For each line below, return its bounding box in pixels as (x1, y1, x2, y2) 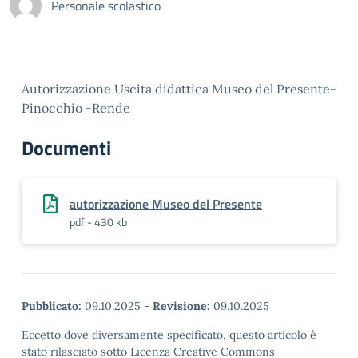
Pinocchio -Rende (22, 100, 130, 116)
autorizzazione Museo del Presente (70, 194, 262, 213)
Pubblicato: (22, 299, 82, 313)
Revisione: (153, 299, 210, 313)
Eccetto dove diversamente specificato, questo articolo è (22, 328, 316, 342)
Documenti (22, 133, 111, 162)
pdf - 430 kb (70, 213, 127, 230)
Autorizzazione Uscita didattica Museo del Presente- (22, 81, 336, 97)
